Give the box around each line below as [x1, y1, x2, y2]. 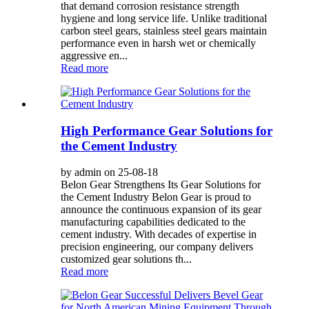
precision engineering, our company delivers [61, 241, 253, 253]
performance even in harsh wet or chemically [61, 37, 256, 49]
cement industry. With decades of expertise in [61, 228, 257, 241]
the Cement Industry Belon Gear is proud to [61, 191, 251, 203]
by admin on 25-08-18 [61, 166, 158, 179]
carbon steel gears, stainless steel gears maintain [61, 24, 267, 37]
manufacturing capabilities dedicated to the [61, 216, 246, 228]
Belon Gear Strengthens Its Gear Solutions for [61, 179, 261, 191]
